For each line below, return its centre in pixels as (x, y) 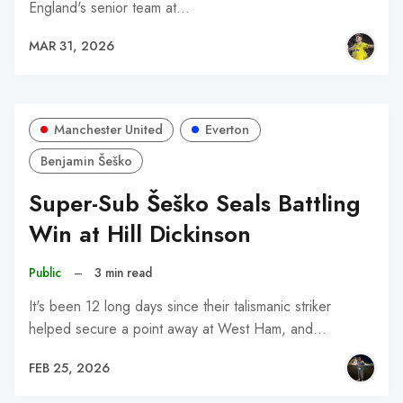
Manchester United (108, 130)
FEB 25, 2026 (69, 367)
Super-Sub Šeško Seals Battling (195, 204)
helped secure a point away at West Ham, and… (178, 329)
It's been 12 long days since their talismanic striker (180, 307)
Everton (228, 130)
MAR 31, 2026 (72, 46)
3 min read (124, 273)
